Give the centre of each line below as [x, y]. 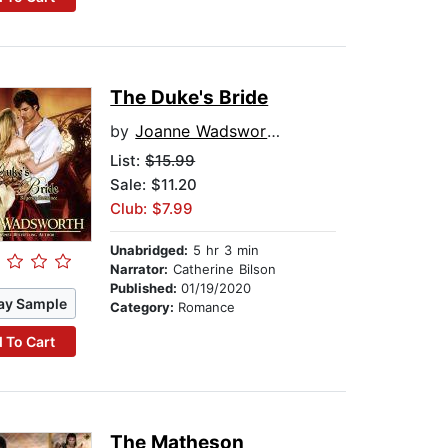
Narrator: [139, 269]
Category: [144, 307]
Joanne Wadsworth [201, 131]
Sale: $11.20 [154, 185]
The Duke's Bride [189, 98]
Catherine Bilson [222, 269]
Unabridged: [149, 250]
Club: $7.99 [152, 209]
